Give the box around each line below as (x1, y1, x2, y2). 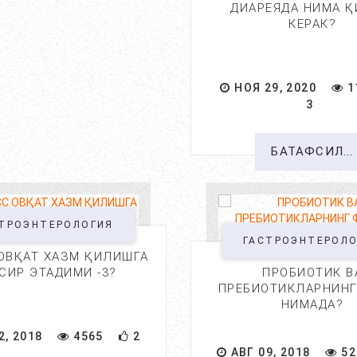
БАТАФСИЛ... (271, 144, 354, 159)
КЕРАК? (288, 17, 336, 31)
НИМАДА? (280, 297, 344, 312)
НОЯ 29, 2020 (230, 81, 316, 94)
